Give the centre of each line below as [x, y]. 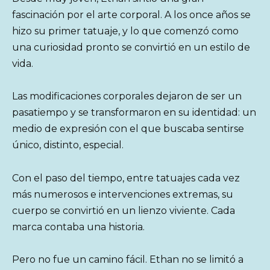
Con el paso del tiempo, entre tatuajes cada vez [126, 178]
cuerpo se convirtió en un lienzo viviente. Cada [124, 210]
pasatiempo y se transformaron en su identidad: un [134, 113]
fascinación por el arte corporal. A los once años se [131, 15]
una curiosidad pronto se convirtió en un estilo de [131, 48]
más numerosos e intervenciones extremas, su [123, 194]
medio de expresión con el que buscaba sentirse [128, 129]
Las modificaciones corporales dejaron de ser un [127, 96]
